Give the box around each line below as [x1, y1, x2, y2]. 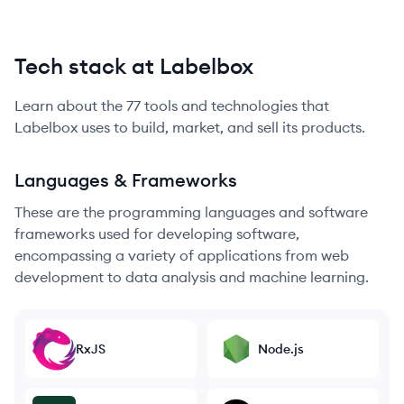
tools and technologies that [141, 96, 329, 115]
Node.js [258, 341, 304, 357]
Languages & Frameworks [14, 169, 237, 191]
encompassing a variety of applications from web [14, 246, 349, 264]
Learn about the [14, 96, 126, 115]
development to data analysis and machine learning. [14, 268, 369, 286]
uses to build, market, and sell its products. [78, 118, 365, 136]
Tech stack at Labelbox [14, 52, 253, 79]
